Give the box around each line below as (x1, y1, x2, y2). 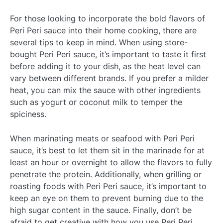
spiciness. (10, 109, 46, 119)
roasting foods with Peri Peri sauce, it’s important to (10, 181, 207, 191)
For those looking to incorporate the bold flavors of (10, 13, 205, 24)
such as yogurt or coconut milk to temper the (10, 97, 182, 108)
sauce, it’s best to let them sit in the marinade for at (10, 145, 205, 155)
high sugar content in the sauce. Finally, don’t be (10, 205, 192, 215)
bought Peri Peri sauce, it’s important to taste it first (10, 49, 206, 60)
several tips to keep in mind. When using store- (10, 37, 188, 48)
